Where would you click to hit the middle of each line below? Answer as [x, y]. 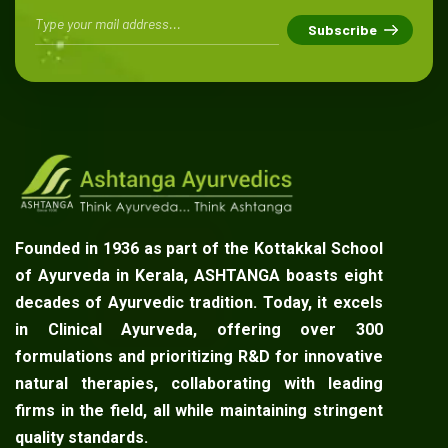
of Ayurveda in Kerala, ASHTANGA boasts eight [199, 276]
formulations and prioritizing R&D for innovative [199, 357]
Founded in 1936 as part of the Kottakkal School [199, 249]
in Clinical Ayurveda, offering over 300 [199, 330]
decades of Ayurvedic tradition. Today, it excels [199, 303]
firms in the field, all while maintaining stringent [199, 411]
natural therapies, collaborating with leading [199, 384]
